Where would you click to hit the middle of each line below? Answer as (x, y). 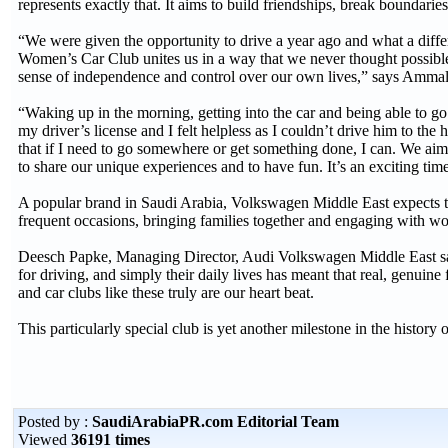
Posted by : (55, 421)
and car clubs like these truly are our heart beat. (166, 293)
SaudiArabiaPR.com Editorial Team (215, 421)
